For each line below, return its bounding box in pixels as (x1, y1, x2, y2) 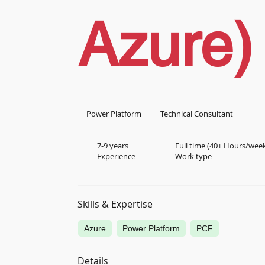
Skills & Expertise (77, 198, 153, 211)
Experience (97, 151, 136, 161)
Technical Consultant (160, 108, 234, 119)
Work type (174, 151, 212, 161)
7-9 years (97, 140, 129, 151)
